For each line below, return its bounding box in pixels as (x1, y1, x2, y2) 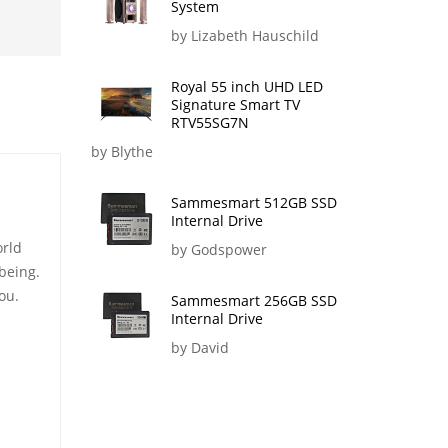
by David (171, 338, 229, 358)
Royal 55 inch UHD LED (171, 77, 323, 97)
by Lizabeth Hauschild (171, 26, 319, 46)
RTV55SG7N (171, 113, 249, 133)
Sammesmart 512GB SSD (171, 193, 337, 213)
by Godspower (171, 240, 267, 260)
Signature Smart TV (171, 95, 300, 115)
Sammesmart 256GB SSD (171, 291, 337, 311)
